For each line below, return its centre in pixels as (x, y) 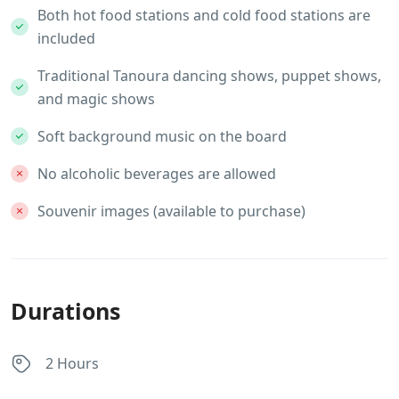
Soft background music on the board (162, 136)
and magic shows (96, 98)
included (66, 38)
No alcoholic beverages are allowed (157, 173)
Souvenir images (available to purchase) (171, 211)
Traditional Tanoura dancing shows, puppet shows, (209, 75)
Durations (65, 310)
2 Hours (72, 364)
